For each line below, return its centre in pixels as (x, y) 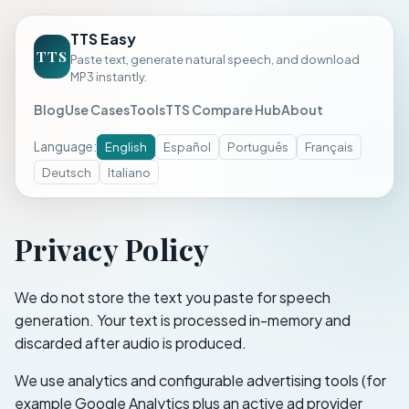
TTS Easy (103, 38)
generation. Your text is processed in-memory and (183, 320)
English (126, 147)
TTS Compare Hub (223, 110)
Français (329, 147)
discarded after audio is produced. (131, 342)
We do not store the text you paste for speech (173, 297)
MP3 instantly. (108, 77)
